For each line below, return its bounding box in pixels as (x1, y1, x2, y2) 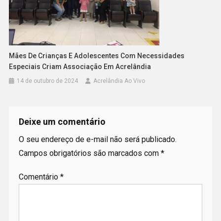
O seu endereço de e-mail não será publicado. (18, 135, 177, 145)
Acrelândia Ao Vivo (93, 77, 146, 85)
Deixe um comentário (18, 116, 106, 127)
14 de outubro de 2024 (17, 77, 78, 85)
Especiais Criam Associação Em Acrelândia (9, 63, 151, 71)
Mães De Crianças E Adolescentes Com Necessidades (9, 52, 185, 60)
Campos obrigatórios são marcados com (18, 148, 161, 158)
